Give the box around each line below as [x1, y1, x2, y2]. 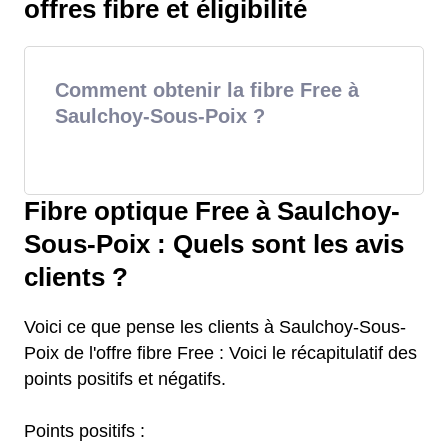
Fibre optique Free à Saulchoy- [24, 197, 400, 225]
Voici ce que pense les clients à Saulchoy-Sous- [24, 317, 406, 337]
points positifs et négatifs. [24, 369, 226, 389]
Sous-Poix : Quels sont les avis [24, 230, 404, 258]
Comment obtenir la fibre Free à [55, 79, 359, 101]
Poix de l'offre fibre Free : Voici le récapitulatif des [24, 343, 417, 363]
